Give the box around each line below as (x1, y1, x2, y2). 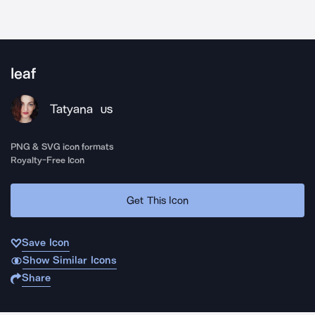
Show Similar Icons (22, 254, 117, 266)
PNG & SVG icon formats (11, 141, 115, 152)
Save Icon (22, 236, 70, 249)
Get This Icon (127, 193, 188, 207)
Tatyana (50, 101, 93, 117)
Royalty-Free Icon (11, 155, 85, 165)
